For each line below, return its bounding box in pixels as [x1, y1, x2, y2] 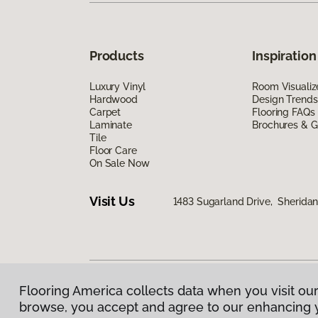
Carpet [89, 106, 121, 118]
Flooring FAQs [252, 106, 315, 118]
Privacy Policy [89, 291, 155, 303]
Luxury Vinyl [89, 80, 146, 92]
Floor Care [89, 144, 137, 156]
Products [89, 48, 144, 63]
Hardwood [89, 93, 138, 105]
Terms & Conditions [155, 291, 245, 303]
